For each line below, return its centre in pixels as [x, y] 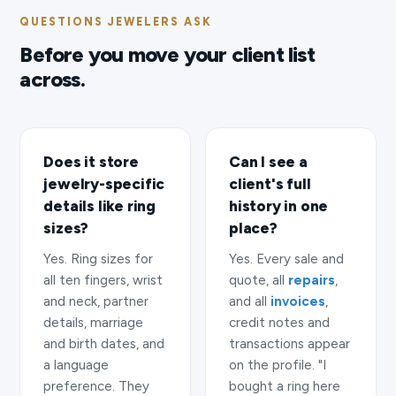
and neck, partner [96, 301]
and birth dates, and [104, 343]
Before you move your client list [167, 54]
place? [253, 228]
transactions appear [289, 343]
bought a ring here [285, 386]
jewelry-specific [104, 183]
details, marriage [94, 322]
